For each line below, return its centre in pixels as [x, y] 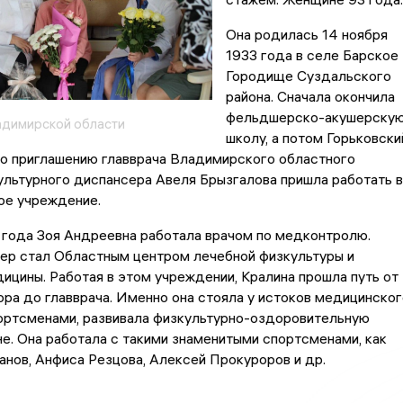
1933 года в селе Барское [312, 55]
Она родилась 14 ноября [306, 35]
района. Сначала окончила [310, 97]
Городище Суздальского [308, 76]
